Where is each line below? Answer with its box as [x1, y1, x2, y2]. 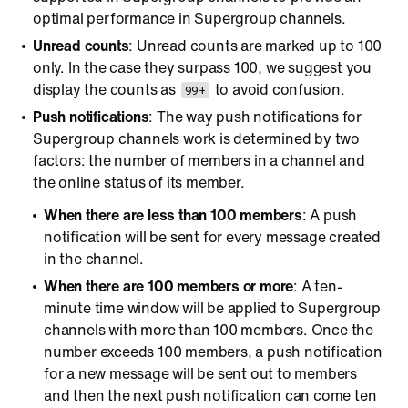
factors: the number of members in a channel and [33, 149, 365, 171]
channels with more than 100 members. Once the [44, 319, 373, 341]
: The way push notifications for [148, 106, 362, 127]
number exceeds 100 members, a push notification [44, 341, 382, 362]
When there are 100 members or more [44, 275, 294, 297]
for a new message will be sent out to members [44, 362, 357, 384]
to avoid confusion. [210, 78, 345, 100]
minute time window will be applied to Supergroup [44, 297, 381, 319]
